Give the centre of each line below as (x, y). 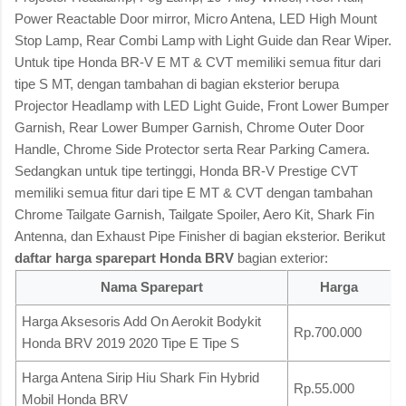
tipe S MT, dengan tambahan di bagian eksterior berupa (177, 83)
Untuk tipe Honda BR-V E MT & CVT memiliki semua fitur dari (198, 62)
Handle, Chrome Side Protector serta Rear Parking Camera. (192, 149)
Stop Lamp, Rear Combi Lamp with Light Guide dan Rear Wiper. (203, 40)
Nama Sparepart (151, 286)
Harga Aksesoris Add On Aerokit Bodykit (141, 321)
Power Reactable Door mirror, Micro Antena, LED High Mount (196, 18)
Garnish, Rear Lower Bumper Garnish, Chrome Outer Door (189, 127)
